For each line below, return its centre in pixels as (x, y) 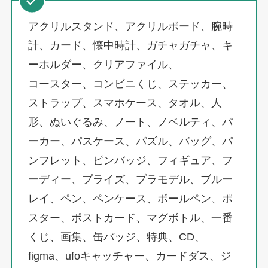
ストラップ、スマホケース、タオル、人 (125, 103)
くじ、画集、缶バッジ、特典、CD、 (116, 237)
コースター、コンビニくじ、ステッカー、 (130, 84)
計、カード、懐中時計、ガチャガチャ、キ (130, 46)
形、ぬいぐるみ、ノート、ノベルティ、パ (130, 122)
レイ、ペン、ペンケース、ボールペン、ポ (130, 199)
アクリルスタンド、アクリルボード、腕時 (130, 27)
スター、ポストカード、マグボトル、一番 (130, 218)
